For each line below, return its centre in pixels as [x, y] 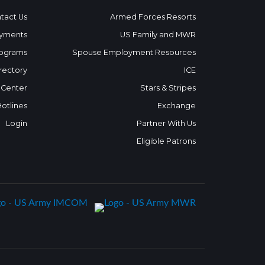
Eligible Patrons [166, 141]
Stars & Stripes [168, 88]
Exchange [177, 106]
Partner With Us [166, 124]
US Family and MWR [158, 35]
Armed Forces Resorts [153, 17]
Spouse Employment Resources [134, 53]
